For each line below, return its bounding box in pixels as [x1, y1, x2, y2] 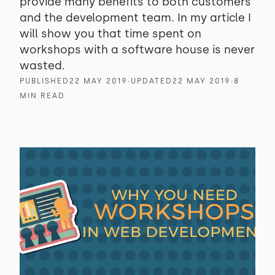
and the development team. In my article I [20, 11, 251, 25]
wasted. [20, 59, 65, 72]
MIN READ [20, 91, 65, 100]
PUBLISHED [20, 77, 69, 85]
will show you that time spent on [20, 27, 201, 41]
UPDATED [131, 77, 172, 85]
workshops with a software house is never [20, 43, 255, 56]
